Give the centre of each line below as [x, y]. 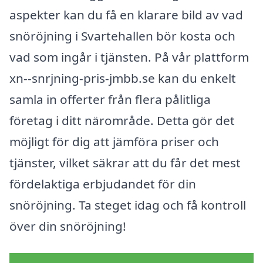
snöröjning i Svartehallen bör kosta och [122, 36]
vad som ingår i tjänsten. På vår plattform [129, 57]
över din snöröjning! [68, 226]
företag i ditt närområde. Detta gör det [122, 121]
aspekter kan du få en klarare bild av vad [126, 15]
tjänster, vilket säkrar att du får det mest [125, 163]
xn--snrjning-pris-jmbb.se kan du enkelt [123, 78]
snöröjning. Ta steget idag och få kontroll [128, 205]
